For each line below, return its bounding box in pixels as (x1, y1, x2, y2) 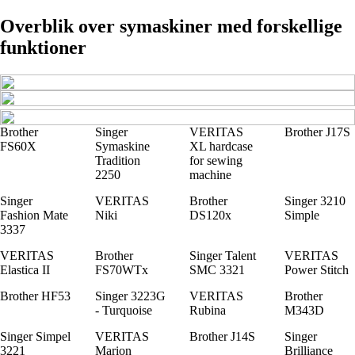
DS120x (189, 208, 231, 222)
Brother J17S (284, 124, 350, 139)
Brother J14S (189, 329, 255, 343)
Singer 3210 (284, 193, 345, 208)
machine (189, 167, 231, 181)
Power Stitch (284, 262, 349, 277)
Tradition (94, 153, 140, 167)
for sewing (189, 153, 242, 167)
